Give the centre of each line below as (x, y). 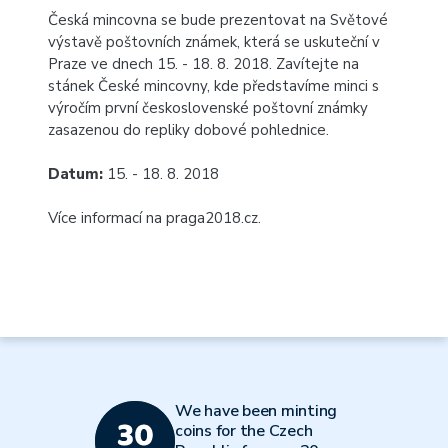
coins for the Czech (244, 431)
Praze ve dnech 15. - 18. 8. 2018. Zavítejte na (203, 64)
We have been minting (256, 411)
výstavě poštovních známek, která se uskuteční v (214, 42)
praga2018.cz (212, 218)
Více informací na (107, 218)
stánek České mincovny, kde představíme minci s (213, 86)
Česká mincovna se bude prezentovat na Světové (218, 20)
